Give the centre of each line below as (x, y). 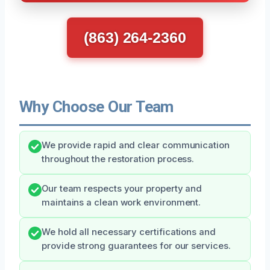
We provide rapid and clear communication (136, 145)
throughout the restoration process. (118, 159)
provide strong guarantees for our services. (136, 246)
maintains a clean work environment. (121, 202)
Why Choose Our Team (96, 106)
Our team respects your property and (122, 188)
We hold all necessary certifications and (129, 232)
